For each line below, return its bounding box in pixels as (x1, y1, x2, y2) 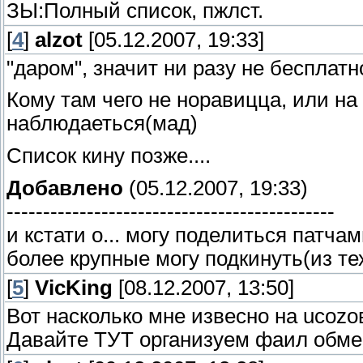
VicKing (35, 275, 113, 299)
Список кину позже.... (6, 143, 211, 167)
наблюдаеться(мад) (6, 112, 198, 135)
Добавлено (6, 176, 123, 199)
